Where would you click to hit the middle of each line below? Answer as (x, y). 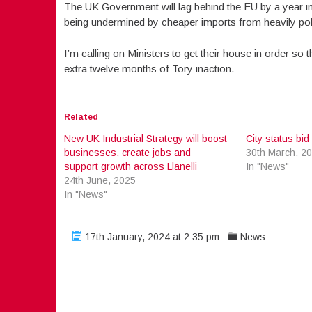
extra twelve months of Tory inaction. (149, 68)
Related (81, 117)
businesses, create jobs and (127, 153)
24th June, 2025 (100, 181)
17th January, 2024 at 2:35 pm (150, 237)
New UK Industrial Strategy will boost (145, 139)
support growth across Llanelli (130, 167)
